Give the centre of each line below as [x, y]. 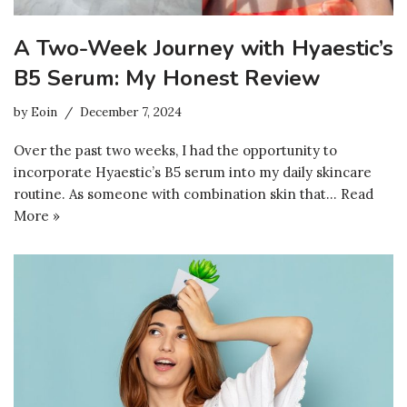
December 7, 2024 [131, 111]
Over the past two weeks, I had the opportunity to [175, 150]
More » [37, 215]
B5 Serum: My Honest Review [167, 78]
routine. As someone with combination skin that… [177, 194]
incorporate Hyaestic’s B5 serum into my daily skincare [193, 172]
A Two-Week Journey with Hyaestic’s [203, 48]
